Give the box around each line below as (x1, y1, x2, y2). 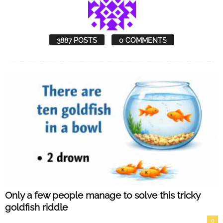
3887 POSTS (57, 36, 97, 44)
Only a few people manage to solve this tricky (5, 190, 200, 201)
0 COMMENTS (119, 36, 167, 44)
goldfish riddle (5, 202, 68, 213)
